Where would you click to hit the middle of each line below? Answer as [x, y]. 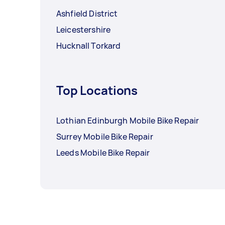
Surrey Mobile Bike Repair [105, 136]
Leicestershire [84, 29]
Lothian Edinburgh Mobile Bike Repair [128, 120]
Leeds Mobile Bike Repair [103, 152]
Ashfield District [87, 13]
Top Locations [97, 90]
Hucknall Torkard [89, 45]
